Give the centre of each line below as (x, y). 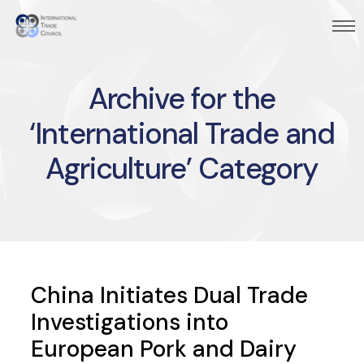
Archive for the (182, 99)
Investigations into (130, 322)
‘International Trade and (182, 134)
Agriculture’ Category (182, 169)
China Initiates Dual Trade (169, 295)
